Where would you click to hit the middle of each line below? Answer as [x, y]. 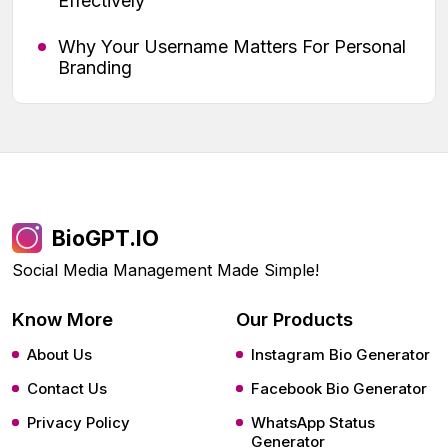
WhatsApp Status [313, 423]
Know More [62, 319]
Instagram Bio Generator [340, 355]
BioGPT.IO [105, 238]
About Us [59, 355]
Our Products [294, 319]
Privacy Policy [78, 423]
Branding [95, 68]
